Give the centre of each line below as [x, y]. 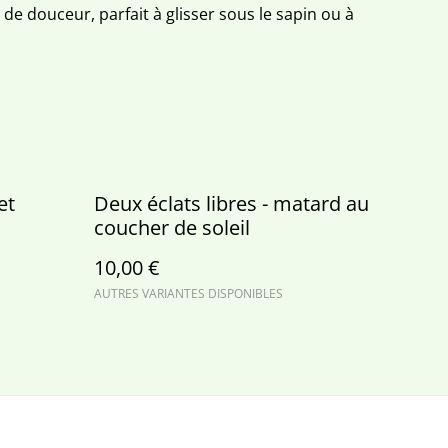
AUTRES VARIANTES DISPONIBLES [188, 293]
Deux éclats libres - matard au [231, 203]
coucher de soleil [172, 227]
